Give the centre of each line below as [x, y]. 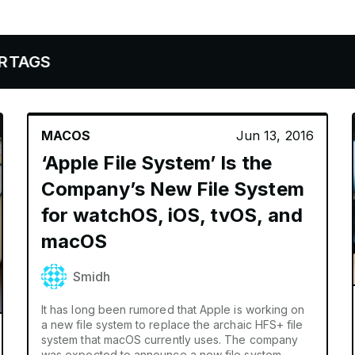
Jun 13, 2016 [275, 136]
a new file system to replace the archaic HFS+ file [172, 324]
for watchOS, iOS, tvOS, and [172, 215]
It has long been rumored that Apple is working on [173, 309]
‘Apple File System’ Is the [156, 163]
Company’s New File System [172, 189]
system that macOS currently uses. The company [170, 340]
